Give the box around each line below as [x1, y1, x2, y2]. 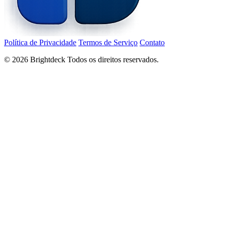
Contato [140, 38, 165, 47]
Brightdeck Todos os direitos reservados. [28, 55, 159, 64]
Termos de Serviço [78, 38, 138, 47]
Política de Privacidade [4, 38, 76, 47]
